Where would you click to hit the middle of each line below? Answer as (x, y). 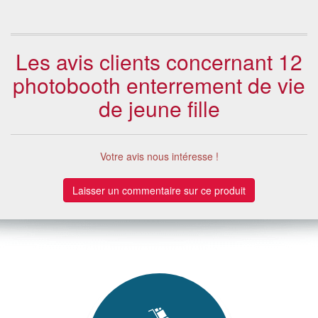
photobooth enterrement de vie (159, 84)
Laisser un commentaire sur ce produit (159, 190)
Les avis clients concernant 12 (159, 61)
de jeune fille (159, 108)
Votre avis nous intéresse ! (159, 156)
